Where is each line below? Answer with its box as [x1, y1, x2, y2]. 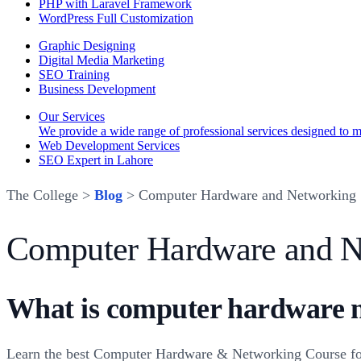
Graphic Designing [39, 39, 135, 52]
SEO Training [39, 68, 110, 81]
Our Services [39, 110, 105, 123]
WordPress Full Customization [39, 11, 193, 25]
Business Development [39, 82, 156, 96]
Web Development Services [39, 139, 180, 152]
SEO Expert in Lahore [39, 153, 153, 167]
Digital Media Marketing [39, 53, 164, 67]
